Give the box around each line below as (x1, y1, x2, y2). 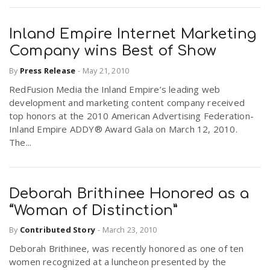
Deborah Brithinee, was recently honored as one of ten (9, 242, 244, 255)
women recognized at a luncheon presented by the (9, 256, 227, 268)
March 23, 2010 (102, 224, 157, 236)
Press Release (19, 64, 76, 76)
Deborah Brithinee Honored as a (9, 185, 250, 202)
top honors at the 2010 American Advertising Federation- (9, 109, 254, 122)
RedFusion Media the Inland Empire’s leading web (9, 83, 221, 95)
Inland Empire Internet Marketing (9, 26, 257, 43)
